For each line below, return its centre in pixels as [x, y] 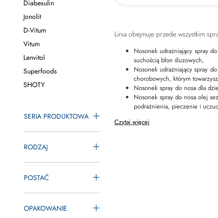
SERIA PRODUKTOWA [56, 116]
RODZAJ [36, 147]
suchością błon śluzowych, [169, 60]
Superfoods [40, 71]
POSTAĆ [36, 178]
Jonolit [32, 17]
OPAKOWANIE [45, 208]
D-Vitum [35, 30]
